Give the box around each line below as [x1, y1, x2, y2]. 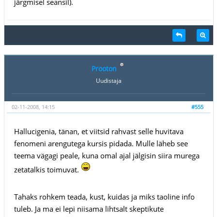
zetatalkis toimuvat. [14, 164, 81, 174]
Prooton [91, 63, 117, 73]
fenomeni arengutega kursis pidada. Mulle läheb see [14, 138, 188, 148]
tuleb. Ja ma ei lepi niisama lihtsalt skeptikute [14, 203, 164, 214]
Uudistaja [95, 76, 122, 85]
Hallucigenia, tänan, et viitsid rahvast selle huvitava [14, 126, 184, 136]
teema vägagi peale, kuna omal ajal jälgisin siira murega [14, 150, 200, 160]
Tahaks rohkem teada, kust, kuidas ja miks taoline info [14, 191, 195, 201]
